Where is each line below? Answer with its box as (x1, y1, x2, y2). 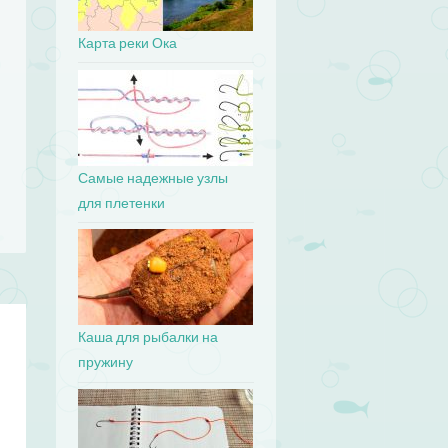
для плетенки (78, 195, 166, 211)
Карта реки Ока (78, 36, 178, 52)
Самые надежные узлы (78, 170, 229, 186)
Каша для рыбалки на (78, 330, 219, 346)
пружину (78, 355, 134, 371)
